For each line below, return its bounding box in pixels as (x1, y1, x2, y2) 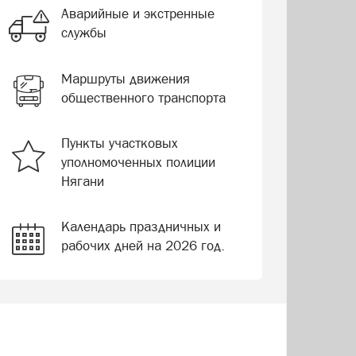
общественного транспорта (60, 90, 226, 106)
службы (60, 25, 106, 41)
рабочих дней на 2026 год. (60, 238, 225, 253)
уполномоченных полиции (60, 154, 215, 170)
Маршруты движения (60, 71, 190, 87)
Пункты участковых (60, 135, 178, 151)
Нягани (60, 173, 104, 189)
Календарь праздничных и (60, 219, 221, 234)
